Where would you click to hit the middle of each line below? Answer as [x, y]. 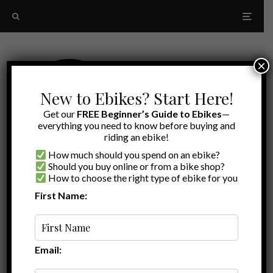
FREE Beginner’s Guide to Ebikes [149, 114]
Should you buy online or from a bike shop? [136, 166]
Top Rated [127, 206]
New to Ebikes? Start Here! [136, 98]
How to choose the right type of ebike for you [142, 178]
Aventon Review [132, 234]
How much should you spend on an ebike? [133, 154]
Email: [48, 250]
